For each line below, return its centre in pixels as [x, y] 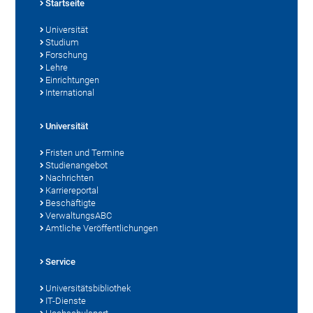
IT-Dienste [66, 300]
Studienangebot [77, 165]
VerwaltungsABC [79, 215]
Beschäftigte [71, 203]
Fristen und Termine [85, 152]
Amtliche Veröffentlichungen [102, 228]
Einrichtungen [73, 80]
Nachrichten [70, 177]
